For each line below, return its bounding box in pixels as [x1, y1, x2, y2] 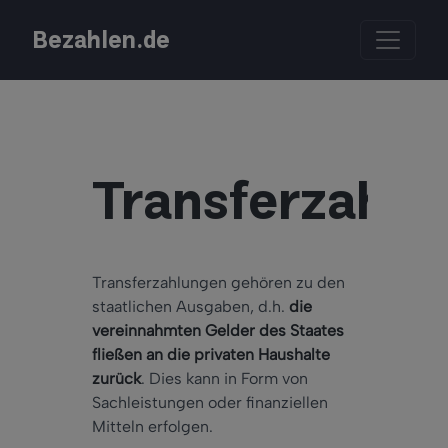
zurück [92, 369, 141, 389]
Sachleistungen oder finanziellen [92, 393, 328, 413]
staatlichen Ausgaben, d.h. [92, 297, 289, 317]
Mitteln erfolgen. [92, 417, 213, 437]
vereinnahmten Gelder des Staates [92, 321, 344, 341]
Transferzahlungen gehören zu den [92, 273, 345, 293]
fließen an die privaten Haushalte [92, 345, 330, 365]
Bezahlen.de [32, 20, 170, 62]
